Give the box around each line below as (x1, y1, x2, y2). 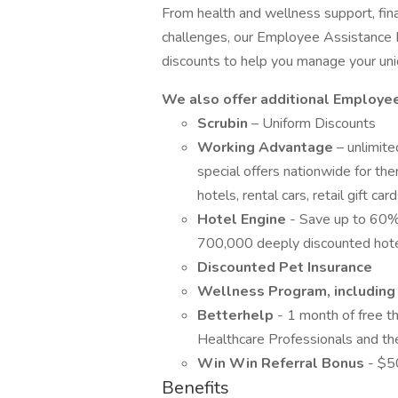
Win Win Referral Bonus (197, 354, 368, 373)
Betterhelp (197, 306, 277, 325)
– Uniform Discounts (251, 114, 376, 133)
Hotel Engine (197, 210, 290, 229)
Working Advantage (197, 138, 337, 157)
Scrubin (197, 114, 251, 133)
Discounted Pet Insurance (197, 258, 372, 277)
